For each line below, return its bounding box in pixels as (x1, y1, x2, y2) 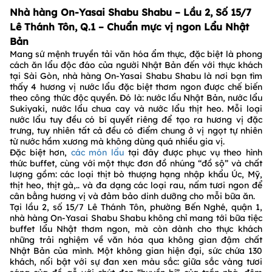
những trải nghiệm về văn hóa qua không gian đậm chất (10, 234, 262, 246)
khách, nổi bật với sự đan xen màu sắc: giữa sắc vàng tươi (10, 256, 262, 268)
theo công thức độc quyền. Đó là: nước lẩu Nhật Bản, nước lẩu (10, 92, 262, 104)
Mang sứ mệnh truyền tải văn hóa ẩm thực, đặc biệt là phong (10, 49, 262, 60)
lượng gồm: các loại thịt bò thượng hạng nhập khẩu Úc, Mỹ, (10, 169, 262, 180)
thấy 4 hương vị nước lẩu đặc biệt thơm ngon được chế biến (10, 81, 262, 93)
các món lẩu (70, 147, 124, 158)
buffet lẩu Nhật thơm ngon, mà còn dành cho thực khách (10, 223, 262, 235)
